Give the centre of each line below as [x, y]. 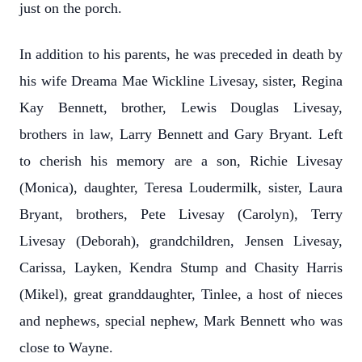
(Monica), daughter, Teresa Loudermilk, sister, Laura [181, 187]
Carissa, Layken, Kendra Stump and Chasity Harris [181, 267]
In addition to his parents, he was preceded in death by [181, 54]
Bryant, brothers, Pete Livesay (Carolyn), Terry [181, 214]
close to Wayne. [66, 347]
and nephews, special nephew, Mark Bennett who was [181, 321]
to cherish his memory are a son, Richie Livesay [181, 161]
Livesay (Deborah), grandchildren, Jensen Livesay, [181, 241]
